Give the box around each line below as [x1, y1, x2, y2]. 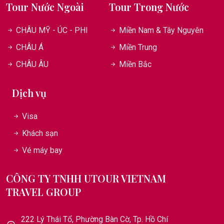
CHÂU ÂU [16, 59, 48, 69]
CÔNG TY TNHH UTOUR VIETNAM [6, 171, 166, 185]
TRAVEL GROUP [6, 184, 81, 198]
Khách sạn [22, 128, 58, 138]
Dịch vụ [12, 85, 46, 99]
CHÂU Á [16, 42, 43, 52]
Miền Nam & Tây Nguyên [118, 25, 203, 35]
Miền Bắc [118, 59, 151, 69]
